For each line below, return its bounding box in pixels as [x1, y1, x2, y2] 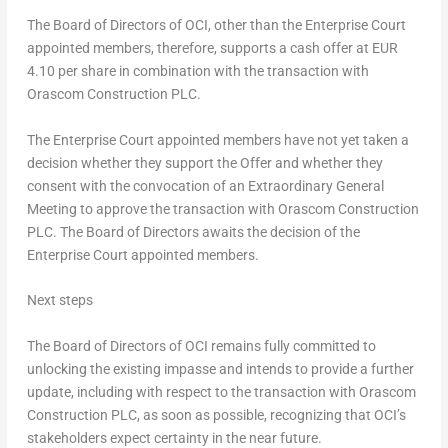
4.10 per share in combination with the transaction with [26, 63, 369, 80]
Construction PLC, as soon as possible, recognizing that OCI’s [26, 406, 406, 423]
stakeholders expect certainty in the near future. [26, 429, 322, 446]
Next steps [26, 292, 93, 309]
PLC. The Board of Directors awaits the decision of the [26, 223, 360, 240]
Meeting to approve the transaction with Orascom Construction [26, 200, 419, 217]
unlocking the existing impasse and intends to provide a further [26, 360, 414, 377]
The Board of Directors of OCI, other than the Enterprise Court [26, 17, 406, 34]
